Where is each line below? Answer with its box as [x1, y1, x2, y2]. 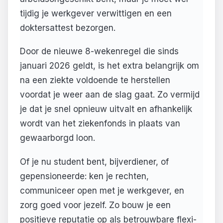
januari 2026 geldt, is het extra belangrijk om [20, 61, 199, 71]
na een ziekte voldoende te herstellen [20, 75, 170, 86]
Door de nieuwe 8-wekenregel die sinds [20, 46, 179, 57]
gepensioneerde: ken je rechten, [20, 171, 149, 182]
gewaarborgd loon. [20, 133, 95, 143]
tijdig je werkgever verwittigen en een [20, 8, 172, 18]
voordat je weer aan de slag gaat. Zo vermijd [20, 90, 200, 100]
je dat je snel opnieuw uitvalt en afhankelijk [20, 104, 192, 114]
